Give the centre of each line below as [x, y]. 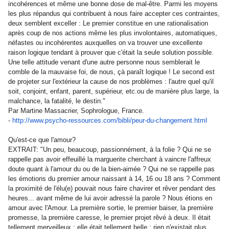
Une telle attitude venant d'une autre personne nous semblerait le [104, 62]
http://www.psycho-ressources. [58, 120]
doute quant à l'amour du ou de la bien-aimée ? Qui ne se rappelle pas [111, 169]
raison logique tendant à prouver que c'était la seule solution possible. [111, 52]
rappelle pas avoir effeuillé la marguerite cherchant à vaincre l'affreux [110, 159]
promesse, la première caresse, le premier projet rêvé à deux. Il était [109, 217]
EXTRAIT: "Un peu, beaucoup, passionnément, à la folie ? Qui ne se [110, 150]
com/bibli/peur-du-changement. [149, 120]
